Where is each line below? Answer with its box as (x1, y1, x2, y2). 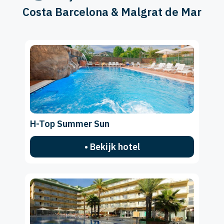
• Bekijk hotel (84, 141, 140, 153)
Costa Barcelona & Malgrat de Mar (22, 4, 201, 19)
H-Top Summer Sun (30, 118, 109, 130)
